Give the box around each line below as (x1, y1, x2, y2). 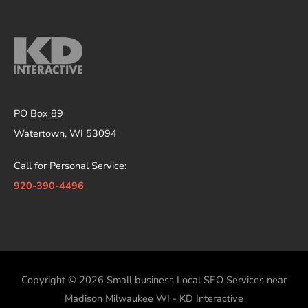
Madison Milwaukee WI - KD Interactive (65, 291, 243, 306)
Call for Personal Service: (14, 159, 126, 173)
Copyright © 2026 (21, 273, 107, 287)
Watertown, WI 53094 (14, 126, 117, 140)
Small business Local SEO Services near (107, 273, 287, 287)
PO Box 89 (14, 106, 63, 120)
